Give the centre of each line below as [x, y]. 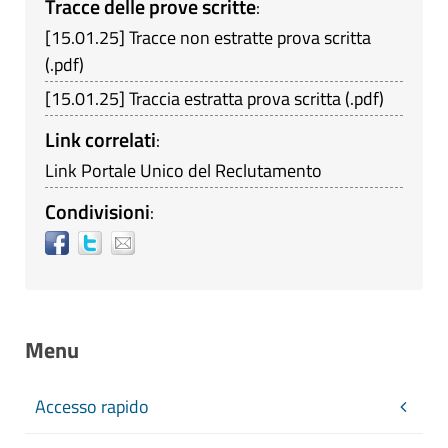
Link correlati [100, 139]
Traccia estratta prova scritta [235, 98]
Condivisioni [97, 211]
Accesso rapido [92, 406]
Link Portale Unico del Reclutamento [183, 170]
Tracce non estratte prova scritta [250, 37]
